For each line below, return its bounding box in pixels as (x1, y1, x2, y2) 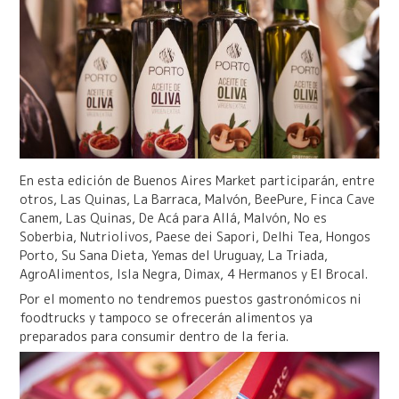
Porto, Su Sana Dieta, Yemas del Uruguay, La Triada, (19, 246, 328, 264)
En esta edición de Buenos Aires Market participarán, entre (19, 171, 375, 189)
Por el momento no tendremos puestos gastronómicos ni (19, 289, 362, 307)
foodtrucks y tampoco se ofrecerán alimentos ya (19, 308, 313, 326)
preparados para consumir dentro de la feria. (19, 327, 289, 345)
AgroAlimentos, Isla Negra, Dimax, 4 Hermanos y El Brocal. (19, 265, 368, 282)
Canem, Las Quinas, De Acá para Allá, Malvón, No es (19, 208, 327, 226)
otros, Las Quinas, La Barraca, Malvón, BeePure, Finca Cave (19, 190, 375, 208)
